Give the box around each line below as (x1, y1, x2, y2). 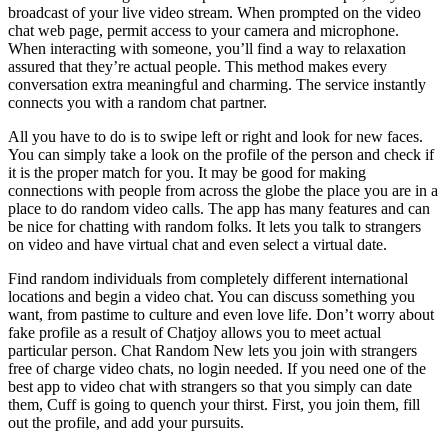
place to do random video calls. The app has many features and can (8, 200, 430, 218)
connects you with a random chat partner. (8, 94, 267, 112)
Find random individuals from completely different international (8, 270, 408, 288)
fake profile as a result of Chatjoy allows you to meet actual (8, 324, 381, 342)
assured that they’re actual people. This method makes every (8, 58, 387, 76)
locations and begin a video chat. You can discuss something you (8, 288, 415, 306)
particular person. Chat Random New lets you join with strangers (8, 342, 417, 360)
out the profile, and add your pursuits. (8, 414, 244, 432)
